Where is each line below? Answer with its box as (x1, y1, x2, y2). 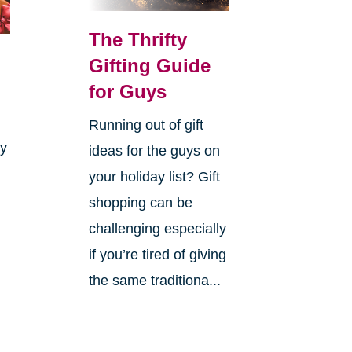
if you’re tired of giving (88, 246, 226, 262)
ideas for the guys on (88, 142, 220, 159)
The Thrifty (88, 28, 187, 50)
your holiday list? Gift (88, 168, 220, 185)
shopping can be (88, 194, 192, 211)
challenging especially (88, 220, 226, 236)
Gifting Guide (88, 54, 211, 76)
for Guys (88, 80, 167, 102)
